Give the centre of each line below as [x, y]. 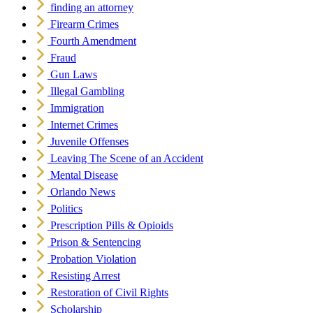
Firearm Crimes [85, 24]
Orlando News [83, 192]
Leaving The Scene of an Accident [127, 159]
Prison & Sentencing [96, 242]
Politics [66, 209]
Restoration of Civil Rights [109, 293]
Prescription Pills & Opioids [112, 226]
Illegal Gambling [87, 92]
